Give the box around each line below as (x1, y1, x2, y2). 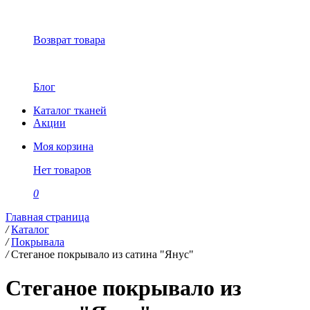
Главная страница (6, 211, 89, 223)
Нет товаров (33, 164, 91, 176)
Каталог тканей (33, 104, 107, 116)
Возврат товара (33, 34, 105, 46)
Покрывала (11, 236, 64, 248)
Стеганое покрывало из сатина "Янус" (11, 248, 194, 260)
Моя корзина (33, 140, 93, 152)
